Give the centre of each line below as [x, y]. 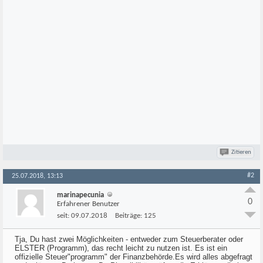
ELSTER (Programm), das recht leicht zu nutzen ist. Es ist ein [121, 248]
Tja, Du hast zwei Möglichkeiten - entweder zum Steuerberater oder [129, 239]
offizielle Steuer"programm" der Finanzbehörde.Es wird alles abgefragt [134, 257]
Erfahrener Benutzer [88, 204]
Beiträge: [129, 216]
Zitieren [241, 152]
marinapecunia [80, 195]
